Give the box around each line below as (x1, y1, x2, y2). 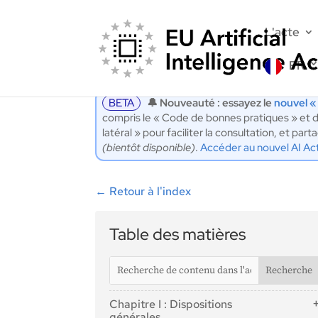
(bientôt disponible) (102, 141, 196, 155)
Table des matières (109, 224, 246, 246)
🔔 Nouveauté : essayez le (147, 96, 275, 111)
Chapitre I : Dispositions (109, 297, 233, 312)
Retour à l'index (109, 184, 192, 199)
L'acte (265, 24, 300, 40)
